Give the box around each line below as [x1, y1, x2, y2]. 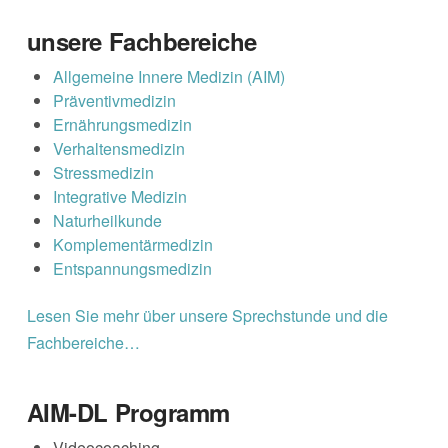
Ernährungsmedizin [53, 112, 193, 136]
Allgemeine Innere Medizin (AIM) [53, 64, 286, 88]
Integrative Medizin [53, 184, 188, 208]
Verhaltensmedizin [53, 136, 186, 160]
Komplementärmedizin [53, 232, 214, 256]
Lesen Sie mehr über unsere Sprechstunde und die [26, 303, 388, 327]
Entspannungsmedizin [53, 256, 213, 280]
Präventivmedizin [53, 88, 177, 112]
